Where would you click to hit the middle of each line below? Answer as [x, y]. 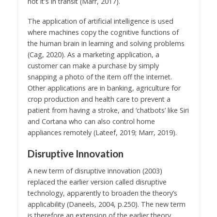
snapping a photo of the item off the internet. [100, 77]
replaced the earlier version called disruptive [97, 182]
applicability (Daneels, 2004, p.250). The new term [106, 204]
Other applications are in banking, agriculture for [104, 88]
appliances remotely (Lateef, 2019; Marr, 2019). [102, 132]
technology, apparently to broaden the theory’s [102, 193]
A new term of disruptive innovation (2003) [95, 171]
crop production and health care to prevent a [99, 99]
